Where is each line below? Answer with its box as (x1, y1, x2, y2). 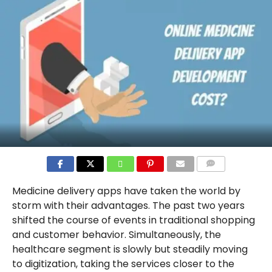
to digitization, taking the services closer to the (12, 256, 234, 271)
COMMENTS (200, 174, 241, 182)
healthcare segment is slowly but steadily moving (12, 242, 248, 256)
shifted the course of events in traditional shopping (12, 212, 255, 227)
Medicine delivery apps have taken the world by (12, 183, 240, 198)
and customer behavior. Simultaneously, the (12, 227, 221, 242)
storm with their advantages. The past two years (12, 198, 245, 212)
